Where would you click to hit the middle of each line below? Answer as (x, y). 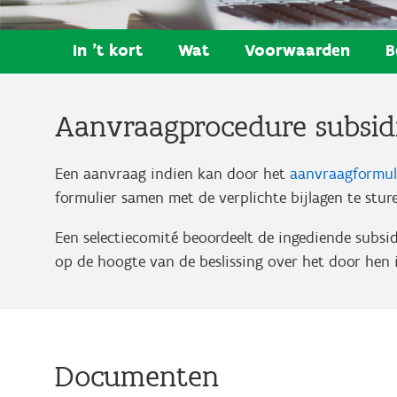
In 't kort (108, 50)
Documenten (137, 376)
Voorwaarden (297, 50)
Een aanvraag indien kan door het (172, 173)
